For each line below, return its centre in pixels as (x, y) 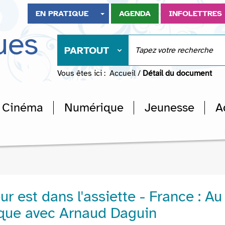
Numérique (94, 107)
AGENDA (135, 14)
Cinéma (23, 107)
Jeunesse (170, 107)
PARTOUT (87, 50)
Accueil (123, 73)
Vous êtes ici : (81, 73)
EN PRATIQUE (62, 14)
